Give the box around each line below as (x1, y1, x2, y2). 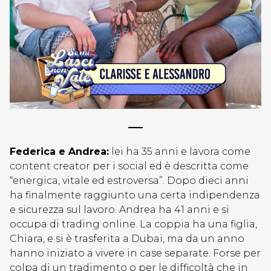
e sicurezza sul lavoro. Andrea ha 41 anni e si (10, 204, 229, 215)
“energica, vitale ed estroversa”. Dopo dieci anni (10, 175, 249, 186)
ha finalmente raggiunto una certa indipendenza (10, 189, 260, 201)
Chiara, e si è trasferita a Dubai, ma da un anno (10, 233, 244, 244)
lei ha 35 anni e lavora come (109, 146, 250, 157)
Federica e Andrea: (10, 146, 109, 157)
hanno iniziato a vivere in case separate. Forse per (10, 247, 261, 259)
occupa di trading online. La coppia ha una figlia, (10, 218, 257, 230)
